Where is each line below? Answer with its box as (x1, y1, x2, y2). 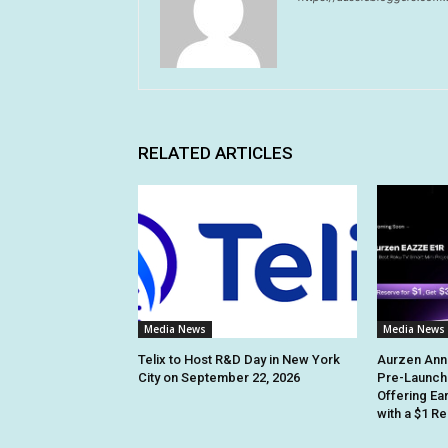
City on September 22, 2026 (138, 369, 300, 385)
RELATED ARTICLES (138, 142, 293, 163)
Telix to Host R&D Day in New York (138, 351, 340, 367)
